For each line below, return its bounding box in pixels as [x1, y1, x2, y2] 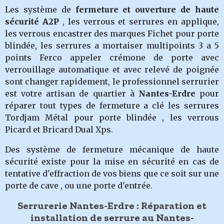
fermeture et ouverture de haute [75, 4, 219, 14]
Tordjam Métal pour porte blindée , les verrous [5, 112, 219, 122]
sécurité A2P [5, 16, 59, 26]
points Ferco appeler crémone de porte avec [5, 52, 219, 62]
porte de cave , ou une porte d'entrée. [5, 180, 152, 190]
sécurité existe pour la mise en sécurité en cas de [5, 156, 219, 166]
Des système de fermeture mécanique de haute [5, 144, 219, 154]
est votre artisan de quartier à [5, 88, 138, 98]
